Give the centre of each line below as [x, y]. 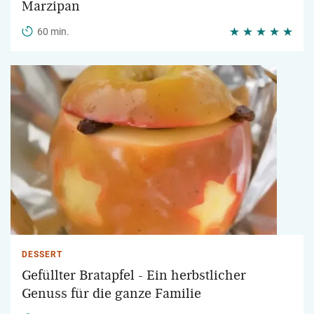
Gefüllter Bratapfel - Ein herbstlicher [134, 275]
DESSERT [42, 254]
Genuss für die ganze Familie [111, 294]
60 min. [53, 32]
